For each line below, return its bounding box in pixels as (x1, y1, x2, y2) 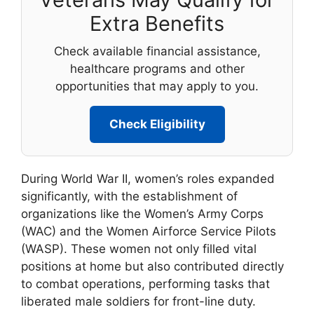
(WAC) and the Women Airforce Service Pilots (21, 224, 276, 238)
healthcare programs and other (69, 61, 245, 76)
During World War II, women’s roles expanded (21, 171, 275, 186)
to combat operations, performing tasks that (21, 276, 270, 291)
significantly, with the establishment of (21, 189, 238, 203)
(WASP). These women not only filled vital (21, 241, 257, 256)
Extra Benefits (90, 11, 224, 36)
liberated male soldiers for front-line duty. (21, 294, 256, 308)
